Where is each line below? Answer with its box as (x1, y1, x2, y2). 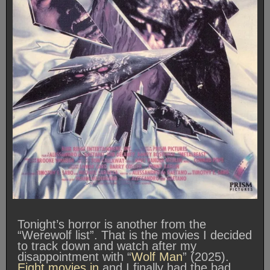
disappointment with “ (17, 250, 131, 264)
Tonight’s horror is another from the (17, 218, 206, 231)
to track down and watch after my (17, 239, 196, 253)
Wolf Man (131, 250, 183, 264)
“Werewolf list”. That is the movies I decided (17, 228, 252, 242)
